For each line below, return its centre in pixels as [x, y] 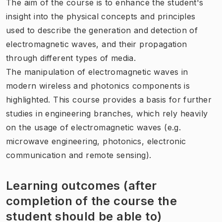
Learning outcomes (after [82, 185]
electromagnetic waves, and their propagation [97, 44]
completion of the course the [92, 201]
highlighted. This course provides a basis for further [109, 99]
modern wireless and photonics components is [98, 85]
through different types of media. [71, 58]
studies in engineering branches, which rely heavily [107, 113]
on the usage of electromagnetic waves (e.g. [94, 127]
